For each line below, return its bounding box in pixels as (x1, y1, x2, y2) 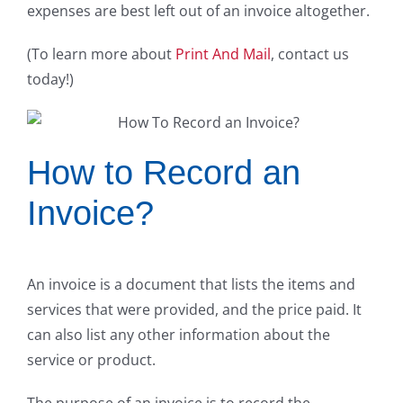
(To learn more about (27, 44, 175, 65)
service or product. (27, 349, 156, 370)
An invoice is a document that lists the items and (27, 273, 355, 294)
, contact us (271, 44, 349, 65)
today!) (27, 69, 74, 90)
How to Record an (27, 154, 300, 193)
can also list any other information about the (27, 324, 330, 345)
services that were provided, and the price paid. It (27, 299, 362, 319)
